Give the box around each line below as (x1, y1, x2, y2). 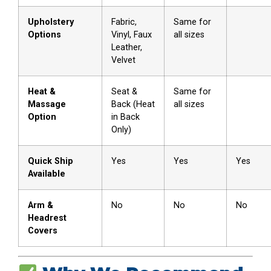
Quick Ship (28, 155, 73, 166)
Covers (28, 225, 57, 236)
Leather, (111, 42, 142, 53)
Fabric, (111, 16, 137, 27)
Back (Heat (111, 99, 155, 109)
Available (28, 168, 65, 179)
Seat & (111, 86, 137, 97)
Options (28, 29, 61, 40)
